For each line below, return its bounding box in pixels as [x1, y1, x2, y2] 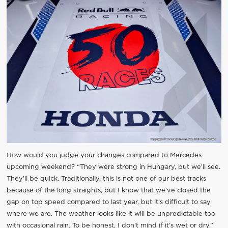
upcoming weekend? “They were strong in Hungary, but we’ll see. [6, 164, 220, 171]
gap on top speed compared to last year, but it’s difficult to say [6, 199, 211, 206]
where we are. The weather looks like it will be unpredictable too [6, 211, 215, 218]
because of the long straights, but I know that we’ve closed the [6, 187, 211, 194]
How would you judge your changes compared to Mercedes [6, 152, 202, 159]
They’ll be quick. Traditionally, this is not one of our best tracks [6, 176, 206, 183]
